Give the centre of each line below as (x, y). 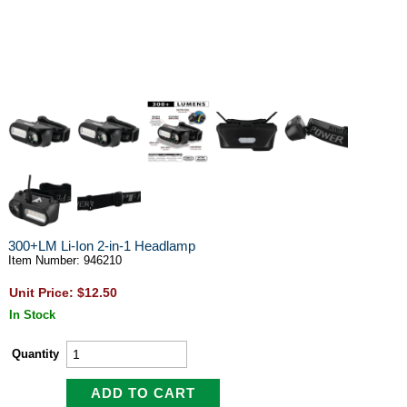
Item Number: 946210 (65, 260)
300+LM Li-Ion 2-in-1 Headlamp (101, 246)
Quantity (35, 354)
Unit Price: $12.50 (63, 293)
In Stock (32, 315)
